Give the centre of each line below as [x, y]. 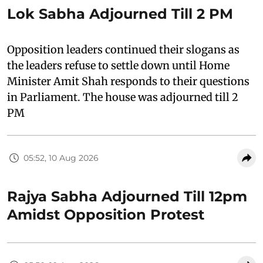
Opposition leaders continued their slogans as [123, 50]
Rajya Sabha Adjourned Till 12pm [127, 196]
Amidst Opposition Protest [106, 215]
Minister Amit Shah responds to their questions [128, 81]
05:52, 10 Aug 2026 [61, 158]
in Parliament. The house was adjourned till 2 [123, 97]
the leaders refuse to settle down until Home [118, 65]
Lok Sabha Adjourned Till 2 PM [120, 14]
